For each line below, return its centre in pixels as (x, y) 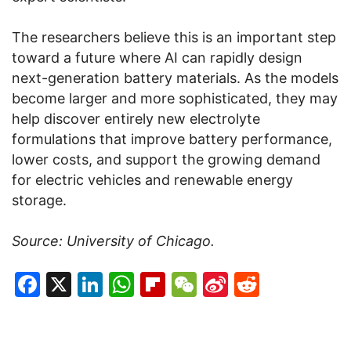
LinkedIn (152, 284)
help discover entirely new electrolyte (136, 118)
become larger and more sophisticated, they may (175, 98)
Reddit (298, 284)
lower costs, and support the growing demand (166, 159)
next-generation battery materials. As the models (175, 78)
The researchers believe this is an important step (174, 37)
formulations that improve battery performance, (172, 139)
